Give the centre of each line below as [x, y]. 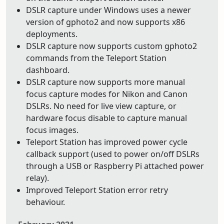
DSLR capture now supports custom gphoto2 [111, 46]
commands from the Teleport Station [96, 58]
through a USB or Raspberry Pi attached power [115, 166]
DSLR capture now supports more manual [105, 82]
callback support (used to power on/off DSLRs [113, 154]
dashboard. [48, 70]
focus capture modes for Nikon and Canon [107, 94]
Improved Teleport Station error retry [97, 190]
